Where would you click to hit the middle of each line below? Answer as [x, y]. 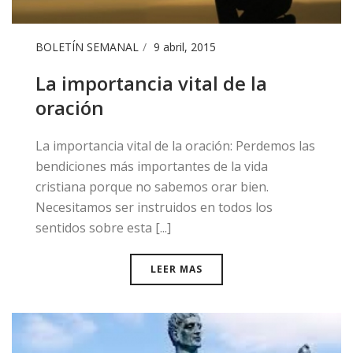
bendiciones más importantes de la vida [152, 166]
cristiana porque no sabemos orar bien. [152, 186]
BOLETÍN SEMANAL [87, 46]
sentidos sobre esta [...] [103, 227]
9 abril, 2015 [185, 46]
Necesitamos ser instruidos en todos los [154, 207]
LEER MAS [176, 269]
